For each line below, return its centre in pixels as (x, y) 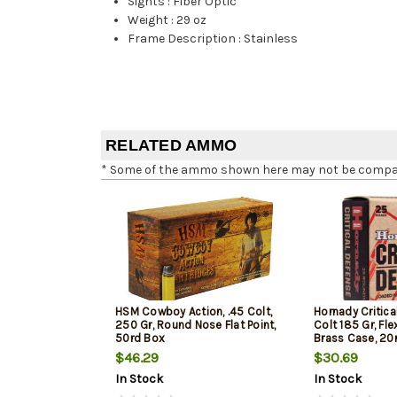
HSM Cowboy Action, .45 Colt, (194, 311)
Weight (148, 19)
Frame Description (182, 38)
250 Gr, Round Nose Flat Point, (196, 324)
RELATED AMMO (171, 145)
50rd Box (140, 338)
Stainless (271, 38)
